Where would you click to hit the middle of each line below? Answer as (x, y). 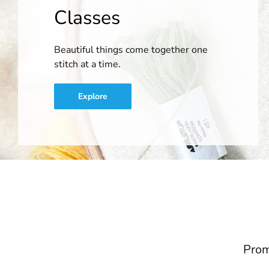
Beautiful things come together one (131, 50)
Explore (93, 96)
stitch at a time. (87, 64)
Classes (87, 18)
